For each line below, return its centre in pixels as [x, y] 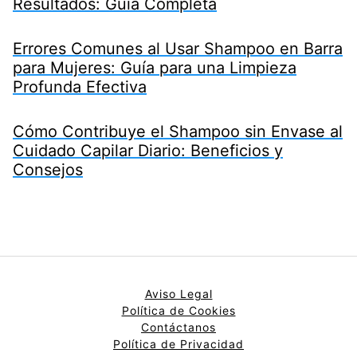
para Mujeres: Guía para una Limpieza [155, 67]
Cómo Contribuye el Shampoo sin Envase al [178, 131]
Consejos [48, 169]
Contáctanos [178, 327]
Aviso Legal [178, 293]
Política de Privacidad [178, 343]
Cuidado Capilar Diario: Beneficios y [148, 150]
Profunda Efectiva [80, 86]
